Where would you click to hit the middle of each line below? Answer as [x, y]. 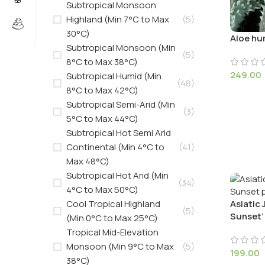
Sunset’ [247, 216]
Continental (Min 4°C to [115, 147]
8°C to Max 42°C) [102, 90]
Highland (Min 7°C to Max [118, 19]
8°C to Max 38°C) [102, 62]
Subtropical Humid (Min [114, 76]
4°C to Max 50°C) [102, 190]
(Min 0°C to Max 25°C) [112, 218]
